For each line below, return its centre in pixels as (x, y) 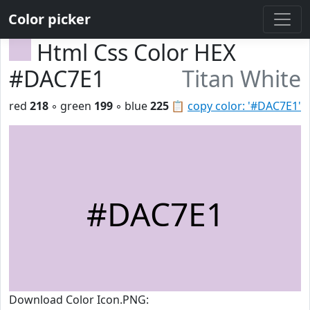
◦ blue (131, 106)
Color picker (49, 19)
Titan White (241, 79)
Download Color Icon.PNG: (79, 300)
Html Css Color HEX (136, 52)
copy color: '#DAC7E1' (244, 106)
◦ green (71, 106)
